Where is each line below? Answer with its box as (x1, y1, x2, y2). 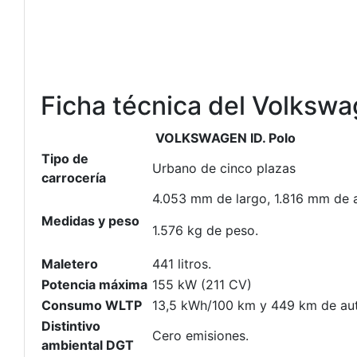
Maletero (41, 256, 98, 272)
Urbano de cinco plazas (152, 160, 296, 176)
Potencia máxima (41, 277, 147, 292)
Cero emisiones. (152, 328, 249, 343)
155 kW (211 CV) (152, 277, 252, 292)
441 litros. (152, 256, 211, 272)
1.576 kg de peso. (152, 222, 258, 238)
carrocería (41, 170, 106, 186)
